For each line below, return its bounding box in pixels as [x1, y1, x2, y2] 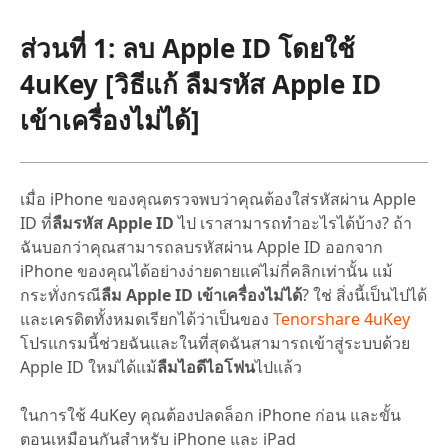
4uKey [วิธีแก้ [20, 65, 185, 102]
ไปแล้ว [255, 355, 302, 378]
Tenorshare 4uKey [273, 307, 410, 330]
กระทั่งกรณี [20, 283, 101, 306]
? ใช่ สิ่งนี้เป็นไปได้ [302, 283, 427, 306]
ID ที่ [20, 211, 52, 234]
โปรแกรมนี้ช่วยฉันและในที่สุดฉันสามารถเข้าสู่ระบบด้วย [20, 331, 410, 354]
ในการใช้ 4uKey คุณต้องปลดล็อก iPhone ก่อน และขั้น [20, 403, 401, 426]
